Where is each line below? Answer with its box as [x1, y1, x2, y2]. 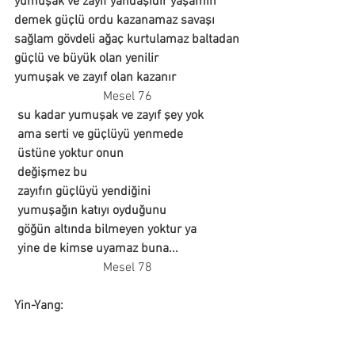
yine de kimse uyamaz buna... [17, 240, 185, 257]
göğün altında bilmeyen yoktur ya [17, 221, 197, 238]
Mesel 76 [103, 88, 152, 105]
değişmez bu [17, 164, 87, 181]
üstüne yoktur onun [17, 145, 124, 162]
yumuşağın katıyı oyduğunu [17, 202, 166, 219]
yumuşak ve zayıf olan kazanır [14, 69, 176, 86]
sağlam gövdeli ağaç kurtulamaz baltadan [14, 31, 239, 48]
